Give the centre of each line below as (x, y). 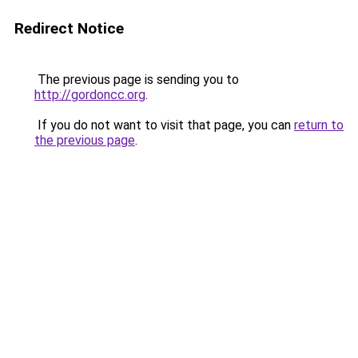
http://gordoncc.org (90, 95)
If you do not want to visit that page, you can (164, 125)
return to (319, 125)
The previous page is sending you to (137, 80)
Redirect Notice (69, 28)
